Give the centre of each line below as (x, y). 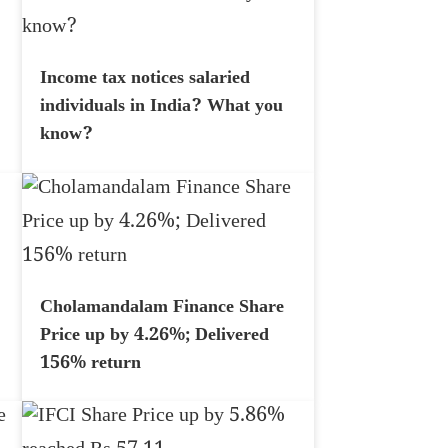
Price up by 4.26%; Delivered (154, 336)
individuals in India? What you (161, 108)
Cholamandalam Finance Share (162, 308)
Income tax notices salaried (145, 80)
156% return (90, 364)
